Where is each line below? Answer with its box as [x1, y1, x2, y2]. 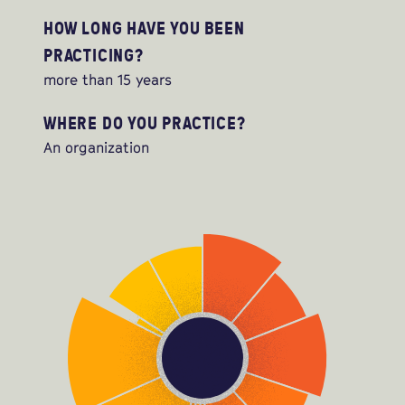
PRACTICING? [43, 42, 144, 68]
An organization [43, 138, 149, 157]
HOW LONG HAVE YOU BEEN [43, 15, 245, 41]
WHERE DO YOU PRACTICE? [43, 110, 246, 136]
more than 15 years [43, 71, 172, 89]
